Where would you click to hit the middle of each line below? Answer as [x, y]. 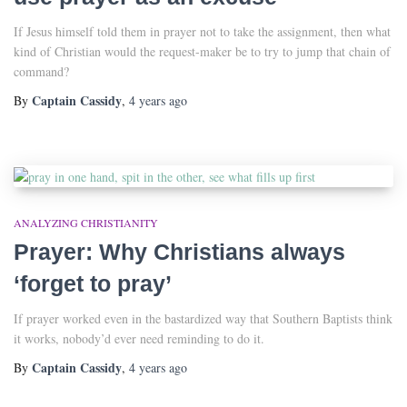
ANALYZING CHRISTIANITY [86, 222]
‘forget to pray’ [93, 283]
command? [41, 72]
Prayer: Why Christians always [179, 251]
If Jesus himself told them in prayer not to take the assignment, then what [202, 32]
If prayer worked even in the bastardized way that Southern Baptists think [203, 318]
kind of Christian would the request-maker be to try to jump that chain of [202, 52]
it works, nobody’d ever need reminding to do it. [139, 338]
